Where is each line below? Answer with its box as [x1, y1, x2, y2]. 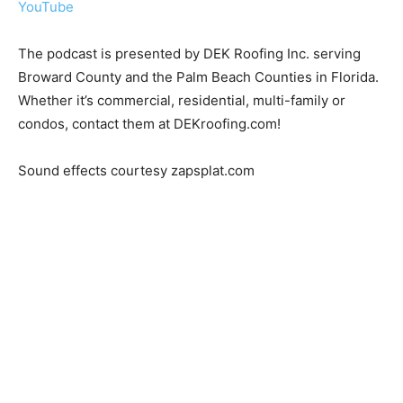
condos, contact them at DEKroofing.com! [18, 115, 281, 132]
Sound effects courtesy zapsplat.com [18, 162, 255, 179]
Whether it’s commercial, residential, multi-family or [18, 92, 345, 109]
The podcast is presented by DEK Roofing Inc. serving [18, 45, 361, 62]
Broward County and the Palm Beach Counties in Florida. [18, 68, 379, 85]
